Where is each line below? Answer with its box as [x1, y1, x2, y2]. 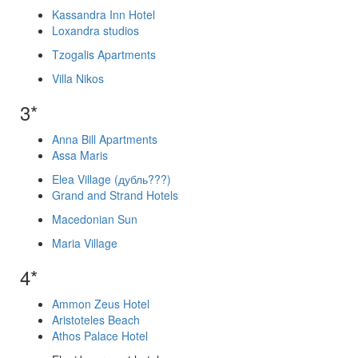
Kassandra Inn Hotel [52, 6, 155, 22]
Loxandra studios [52, 22, 139, 38]
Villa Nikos [52, 70, 104, 86]
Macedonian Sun [52, 211, 137, 227]
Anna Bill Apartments [52, 131, 157, 147]
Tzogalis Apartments [52, 46, 156, 62]
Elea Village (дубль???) [52, 171, 171, 187]
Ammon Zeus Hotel [52, 296, 149, 312]
